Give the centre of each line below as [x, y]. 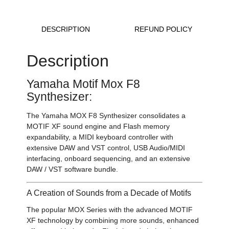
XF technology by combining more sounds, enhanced [113, 220]
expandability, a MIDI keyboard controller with [100, 137]
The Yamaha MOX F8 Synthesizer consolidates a [106, 116]
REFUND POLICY [164, 29]
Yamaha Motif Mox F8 [84, 84]
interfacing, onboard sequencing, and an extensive [109, 159]
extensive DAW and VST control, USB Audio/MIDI [106, 148]
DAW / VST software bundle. [73, 169]
